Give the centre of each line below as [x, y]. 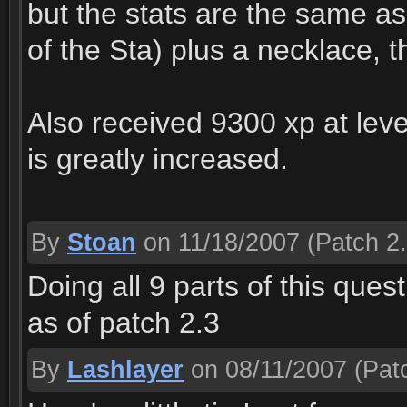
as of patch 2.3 [124, 323]
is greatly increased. [158, 159]
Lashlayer [125, 370]
